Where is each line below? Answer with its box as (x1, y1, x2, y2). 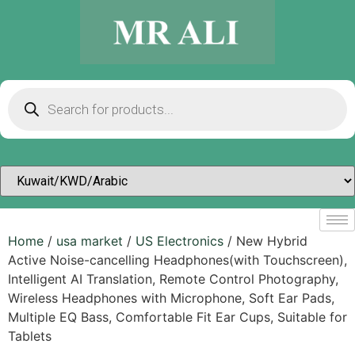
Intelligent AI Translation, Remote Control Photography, (8, 270, 338, 287)
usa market (56, 232, 123, 249)
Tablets (8, 327, 52, 344)
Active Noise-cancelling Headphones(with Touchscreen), (8, 251, 347, 268)
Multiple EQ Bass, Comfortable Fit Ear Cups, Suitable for (8, 308, 347, 325)
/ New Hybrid (223, 232, 307, 249)
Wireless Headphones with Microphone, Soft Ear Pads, (8, 289, 334, 306)
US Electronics (136, 232, 223, 249)
